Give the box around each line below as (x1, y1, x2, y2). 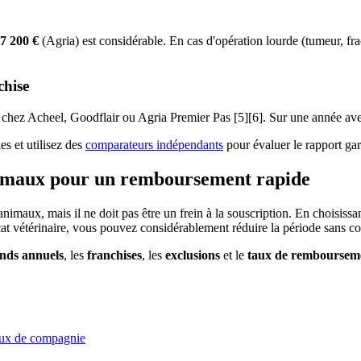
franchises (87, 247, 142, 262)
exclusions (165, 247, 220, 262)
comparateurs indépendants (85, 138, 223, 152)
